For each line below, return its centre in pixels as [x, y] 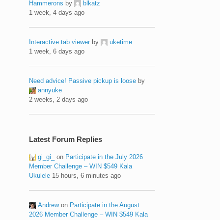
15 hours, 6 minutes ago [87, 175]
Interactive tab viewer [60, 42]
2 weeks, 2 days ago [59, 99]
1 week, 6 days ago [57, 51]
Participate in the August [105, 205]
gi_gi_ [46, 157]
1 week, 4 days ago [57, 12]
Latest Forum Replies [66, 139]
